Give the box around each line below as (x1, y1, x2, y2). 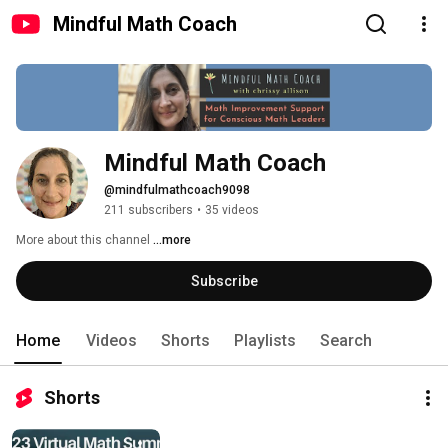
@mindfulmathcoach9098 (104, 183, 250, 198)
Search (320, 331, 372, 351)
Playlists (234, 331, 296, 351)
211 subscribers (104, 203, 193, 218)
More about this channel (16, 233, 150, 248)
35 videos (205, 203, 259, 218)
